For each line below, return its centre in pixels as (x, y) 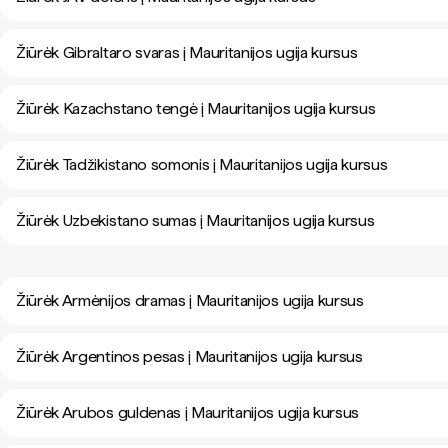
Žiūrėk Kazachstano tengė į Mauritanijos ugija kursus (196, 108)
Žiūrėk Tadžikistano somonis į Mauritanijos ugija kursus (202, 164)
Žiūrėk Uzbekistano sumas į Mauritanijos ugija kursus (195, 220)
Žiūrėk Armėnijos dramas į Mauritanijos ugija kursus (190, 300)
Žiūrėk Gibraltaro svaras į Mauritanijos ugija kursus (187, 52)
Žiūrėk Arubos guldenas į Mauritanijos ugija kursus (187, 412)
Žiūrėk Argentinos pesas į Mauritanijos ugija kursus (189, 356)
